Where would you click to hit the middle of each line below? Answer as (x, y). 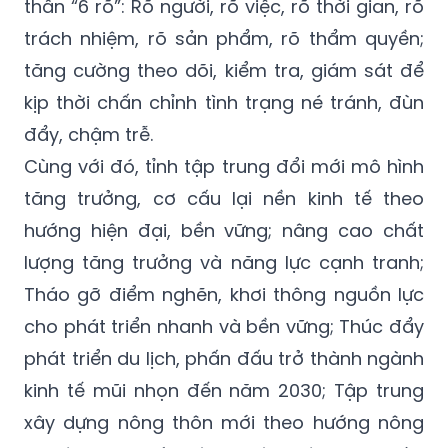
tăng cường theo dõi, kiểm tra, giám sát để (224, 71)
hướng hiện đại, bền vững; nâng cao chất (224, 231)
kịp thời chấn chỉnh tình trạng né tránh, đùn (224, 103)
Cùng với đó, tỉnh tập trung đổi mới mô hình (224, 167)
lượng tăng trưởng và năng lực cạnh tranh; (224, 263)
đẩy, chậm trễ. (88, 135)
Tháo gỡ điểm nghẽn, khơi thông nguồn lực (224, 295)
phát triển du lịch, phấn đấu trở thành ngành (224, 359)
